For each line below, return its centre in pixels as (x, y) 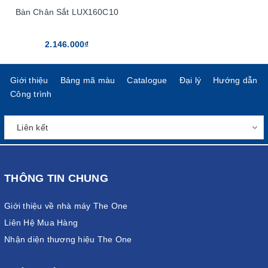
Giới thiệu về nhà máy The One (66, 206)
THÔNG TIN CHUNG (56, 179)
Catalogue (147, 80)
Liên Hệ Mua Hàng (41, 223)
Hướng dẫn (235, 80)
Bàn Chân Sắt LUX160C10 (67, 12)
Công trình (31, 94)
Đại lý (190, 80)
